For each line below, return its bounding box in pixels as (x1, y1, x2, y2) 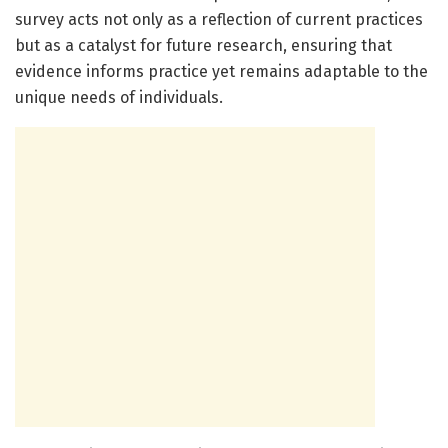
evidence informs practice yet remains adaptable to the (15, 61, 428, 81)
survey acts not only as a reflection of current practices (15, 9, 423, 29)
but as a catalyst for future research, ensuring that (15, 35, 392, 55)
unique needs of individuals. (15, 87, 223, 107)
